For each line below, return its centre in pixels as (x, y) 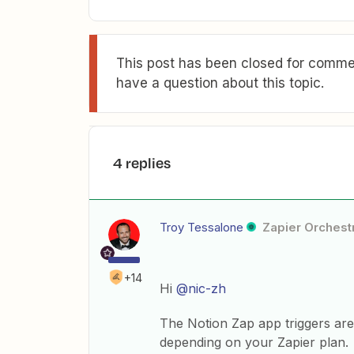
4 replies (142, 163)
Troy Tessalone (201, 228)
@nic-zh (201, 289)
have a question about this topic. (220, 83)
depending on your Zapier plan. (254, 343)
